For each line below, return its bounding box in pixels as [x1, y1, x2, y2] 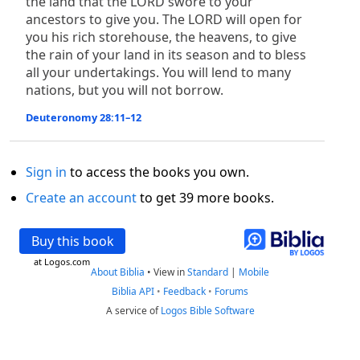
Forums [215, 284, 248, 298]
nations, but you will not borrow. [26, 81, 223, 99]
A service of [105, 304, 161, 317]
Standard [187, 265, 228, 279]
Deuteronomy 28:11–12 [26, 110, 141, 125]
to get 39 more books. [137, 189, 274, 207]
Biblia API [112, 284, 154, 298]
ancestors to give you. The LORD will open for [26, 10, 302, 28]
